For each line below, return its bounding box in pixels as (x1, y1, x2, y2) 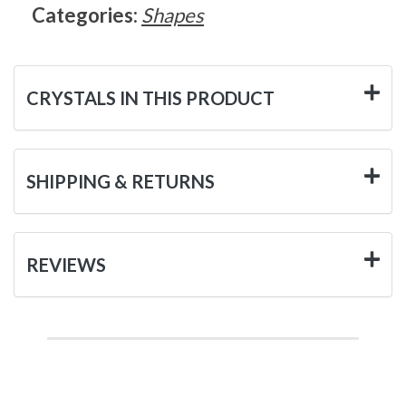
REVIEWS (26, 253, 106, 275)
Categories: (32, 2, 141, 27)
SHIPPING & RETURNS (26, 169, 215, 192)
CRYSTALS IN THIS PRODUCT (26, 86, 275, 109)
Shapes (141, 2, 204, 27)
